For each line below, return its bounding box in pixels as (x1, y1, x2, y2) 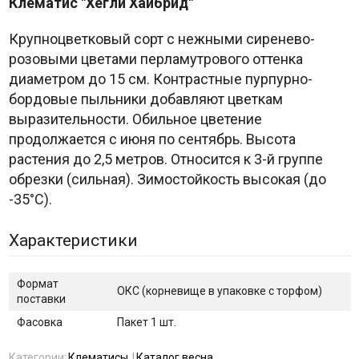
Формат (16, 277, 58, 291)
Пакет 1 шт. (116, 316, 176, 329)
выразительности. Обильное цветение (8, 111, 262, 128)
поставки (16, 292, 66, 306)
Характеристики (8, 231, 138, 251)
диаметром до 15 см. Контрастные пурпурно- (8, 71, 313, 88)
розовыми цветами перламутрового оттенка (8, 50, 303, 68)
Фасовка (16, 316, 63, 329)
